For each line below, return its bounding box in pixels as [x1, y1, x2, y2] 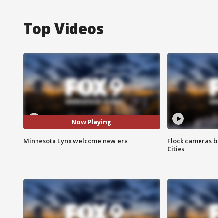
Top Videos [23, 18, 104, 38]
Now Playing [72, 117, 112, 127]
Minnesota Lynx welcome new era [23, 136, 128, 145]
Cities [167, 144, 184, 153]
